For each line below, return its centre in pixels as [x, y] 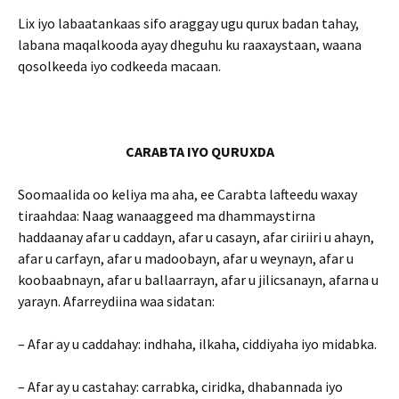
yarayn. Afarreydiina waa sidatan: [116, 301]
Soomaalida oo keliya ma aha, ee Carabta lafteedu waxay [187, 194]
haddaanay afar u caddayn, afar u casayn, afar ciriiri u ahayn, [196, 237]
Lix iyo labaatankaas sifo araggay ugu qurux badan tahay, [188, 23]
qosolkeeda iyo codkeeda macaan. [119, 66]
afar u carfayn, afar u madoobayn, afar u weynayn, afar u [186, 258]
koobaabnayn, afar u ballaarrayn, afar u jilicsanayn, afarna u [198, 280]
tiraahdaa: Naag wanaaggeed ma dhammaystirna [167, 216]
